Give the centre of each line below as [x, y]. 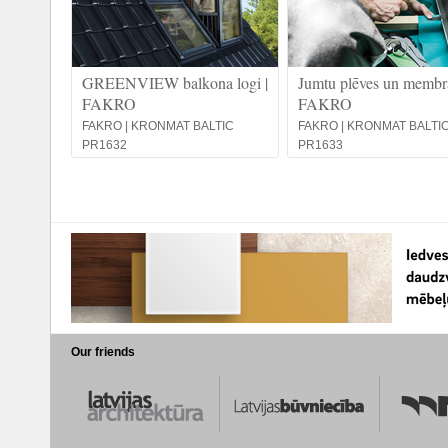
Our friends [103, 352]
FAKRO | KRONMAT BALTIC [158, 126]
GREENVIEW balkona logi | [175, 82]
